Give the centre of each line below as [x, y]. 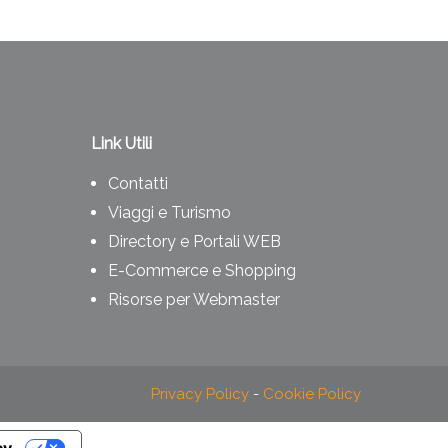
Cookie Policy [312, 393]
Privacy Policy [200, 393]
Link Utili [121, 143]
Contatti [138, 183]
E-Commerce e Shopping [202, 270]
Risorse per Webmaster [194, 299]
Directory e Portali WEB [194, 241]
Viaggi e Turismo [169, 212]
